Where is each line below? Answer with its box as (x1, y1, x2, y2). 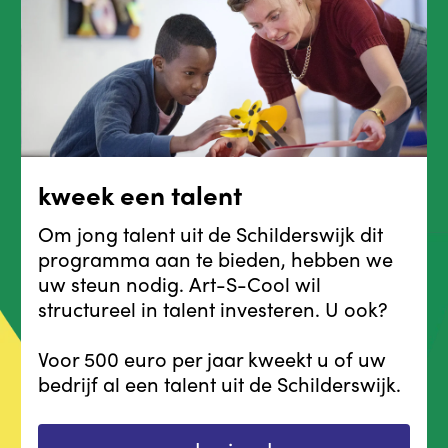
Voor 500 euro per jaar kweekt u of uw (37, 343, 386, 373)
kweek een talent (37, 174, 242, 213)
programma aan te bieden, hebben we (37, 243, 393, 273)
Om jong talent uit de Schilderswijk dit (37, 218, 383, 248)
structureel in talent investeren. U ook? (37, 293, 387, 323)
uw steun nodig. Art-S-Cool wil (37, 268, 321, 298)
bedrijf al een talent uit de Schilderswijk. (37, 368, 401, 398)
